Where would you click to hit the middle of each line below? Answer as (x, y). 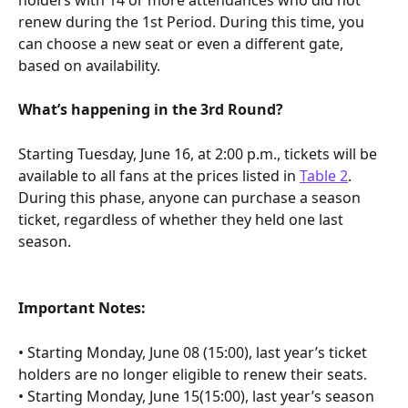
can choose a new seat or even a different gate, (183, 43)
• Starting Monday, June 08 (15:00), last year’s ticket (194, 352)
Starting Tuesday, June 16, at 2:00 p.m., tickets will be (199, 153)
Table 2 (324, 175)
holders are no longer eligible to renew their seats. (193, 374)
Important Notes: (82, 307)
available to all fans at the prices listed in (159, 175)
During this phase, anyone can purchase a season (191, 197)
